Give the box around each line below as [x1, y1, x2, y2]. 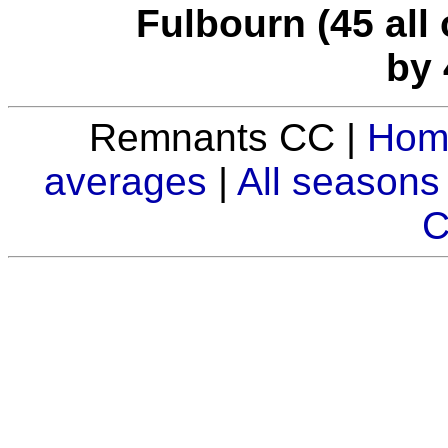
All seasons [237, 159, 440, 203]
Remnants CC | [89, 115, 367, 159]
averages [44, 159, 207, 203]
